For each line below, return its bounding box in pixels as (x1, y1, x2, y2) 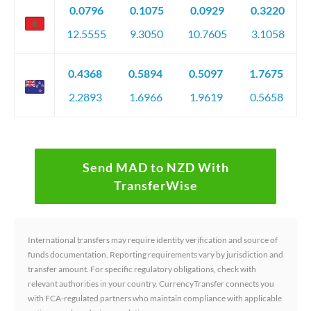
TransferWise (113, 178, 198, 194)
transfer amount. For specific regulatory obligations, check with (28, 264, 256, 275)
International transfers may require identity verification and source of (28, 235, 278, 246)
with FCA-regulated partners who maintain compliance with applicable (28, 293, 282, 304)
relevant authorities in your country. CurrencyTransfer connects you (28, 278, 274, 289)
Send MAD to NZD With (82, 160, 229, 176)
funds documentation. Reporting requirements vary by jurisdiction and (28, 249, 283, 260)
